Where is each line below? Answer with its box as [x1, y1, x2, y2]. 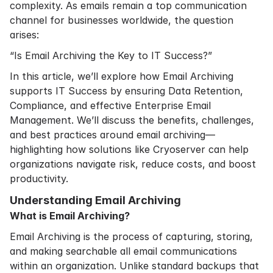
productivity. [10, 172, 68, 185]
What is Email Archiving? [10, 210, 130, 222]
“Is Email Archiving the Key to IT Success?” [10, 49, 212, 62]
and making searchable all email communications [10, 245, 237, 257]
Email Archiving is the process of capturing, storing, [10, 230, 253, 243]
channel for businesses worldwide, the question [10, 14, 233, 26]
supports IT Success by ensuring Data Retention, [10, 85, 243, 97]
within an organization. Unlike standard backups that [10, 260, 259, 272]
